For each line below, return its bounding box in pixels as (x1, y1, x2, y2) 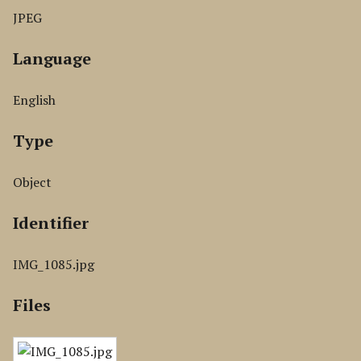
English (13, 91, 56, 109)
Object (13, 173, 52, 191)
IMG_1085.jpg (13, 255, 94, 273)
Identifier (13, 212, 89, 234)
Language (13, 48, 91, 69)
